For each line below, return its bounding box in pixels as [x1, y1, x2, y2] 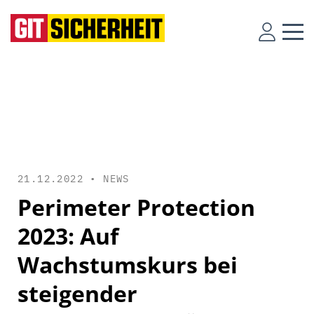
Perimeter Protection [18, 192, 255, 222]
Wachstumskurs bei [18, 250, 238, 280]
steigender [18, 278, 137, 308]
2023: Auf [18, 221, 118, 251]
